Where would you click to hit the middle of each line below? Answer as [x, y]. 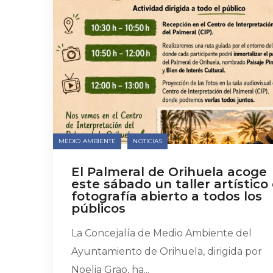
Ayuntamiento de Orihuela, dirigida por [167, 251]
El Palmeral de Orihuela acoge [169, 172]
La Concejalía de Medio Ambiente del [161, 233]
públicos [98, 208]
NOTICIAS [148, 141]
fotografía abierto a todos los [167, 196]
